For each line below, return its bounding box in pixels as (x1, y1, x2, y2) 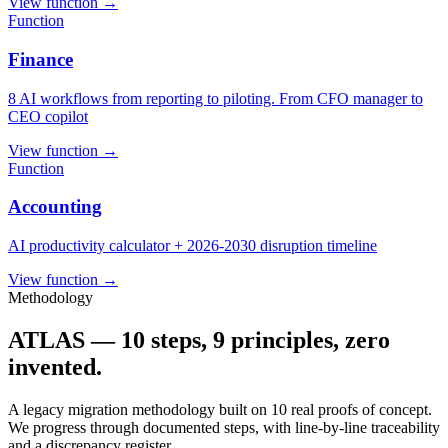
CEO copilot (8, 107, 88, 125)
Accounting (8, 196, 102, 218)
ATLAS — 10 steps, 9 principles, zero (8, 327, 390, 354)
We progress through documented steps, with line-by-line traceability (8, 418, 440, 436)
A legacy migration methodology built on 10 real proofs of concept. (8, 400, 432, 418)
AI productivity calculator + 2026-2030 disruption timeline (8, 237, 377, 255)
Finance (8, 48, 73, 70)
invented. (8, 354, 102, 381)
